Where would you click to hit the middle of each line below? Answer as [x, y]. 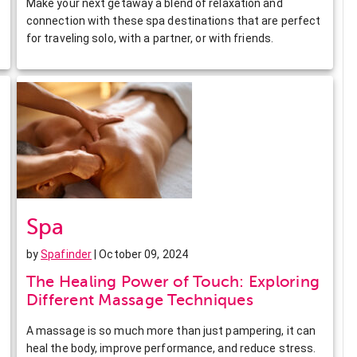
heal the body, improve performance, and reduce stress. [171, 348]
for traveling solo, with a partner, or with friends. [150, 38]
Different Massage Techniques [139, 300]
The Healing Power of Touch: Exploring [173, 281]
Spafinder [67, 254]
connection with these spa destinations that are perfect [173, 20]
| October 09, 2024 [140, 254]
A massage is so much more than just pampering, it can [171, 330]
